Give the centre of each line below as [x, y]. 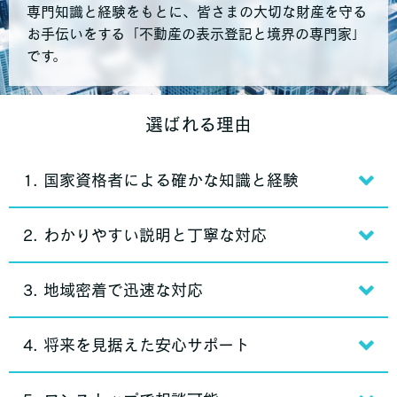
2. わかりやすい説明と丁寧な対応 [145, 235]
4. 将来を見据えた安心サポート [136, 345]
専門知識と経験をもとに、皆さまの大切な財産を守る [197, 12]
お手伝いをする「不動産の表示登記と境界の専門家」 [196, 34]
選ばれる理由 [198, 125]
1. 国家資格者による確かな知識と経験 [161, 180]
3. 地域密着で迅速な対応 [113, 290]
